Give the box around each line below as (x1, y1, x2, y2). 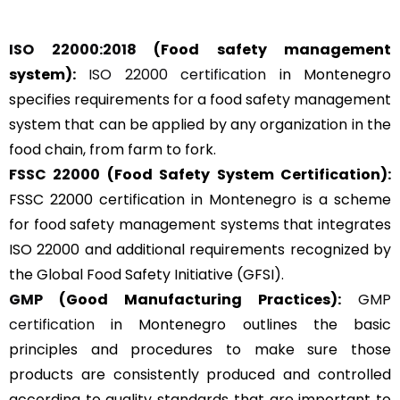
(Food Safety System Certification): (100, 164, 392, 186)
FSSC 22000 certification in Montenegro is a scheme (9, 189, 391, 211)
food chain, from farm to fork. (9, 139, 216, 161)
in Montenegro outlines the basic (95, 314, 391, 336)
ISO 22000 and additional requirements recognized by (9, 239, 391, 261)
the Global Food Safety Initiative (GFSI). (9, 264, 284, 286)
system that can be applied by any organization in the (9, 114, 391, 136)
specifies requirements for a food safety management (9, 89, 391, 111)
